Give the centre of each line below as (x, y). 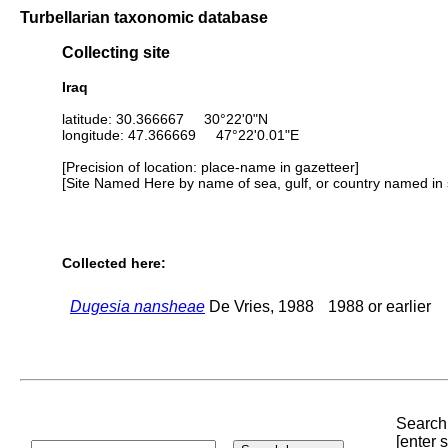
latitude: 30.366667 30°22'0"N (165, 118)
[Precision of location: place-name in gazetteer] (210, 166)
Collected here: (114, 263)
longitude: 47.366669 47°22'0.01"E (180, 134)
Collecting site (116, 52)
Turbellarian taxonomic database (144, 17)
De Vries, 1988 (259, 306)
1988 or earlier (379, 306)
